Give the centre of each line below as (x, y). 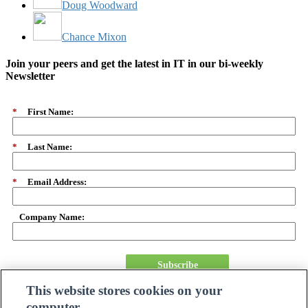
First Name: (51, 112)
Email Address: (57, 182)
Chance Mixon (94, 36)
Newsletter (30, 76)
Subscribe (177, 265)
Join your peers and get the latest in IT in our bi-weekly (134, 64)
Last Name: (50, 147)
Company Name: (52, 217)
